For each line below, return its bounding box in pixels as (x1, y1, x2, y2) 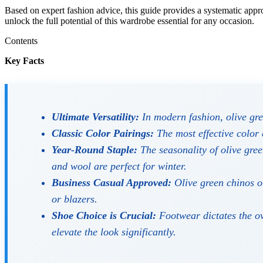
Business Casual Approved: (52, 177, 171, 189)
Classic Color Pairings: (52, 127, 154, 140)
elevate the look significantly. (52, 226, 176, 238)
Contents (5, 35, 38, 46)
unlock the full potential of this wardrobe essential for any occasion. (5, 15, 254, 26)
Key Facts (5, 55, 44, 66)
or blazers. (52, 193, 97, 205)
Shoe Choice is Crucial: (52, 210, 156, 222)
